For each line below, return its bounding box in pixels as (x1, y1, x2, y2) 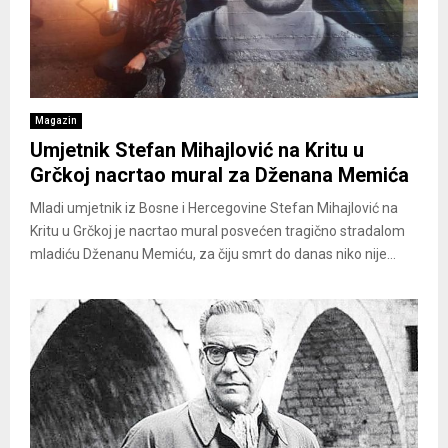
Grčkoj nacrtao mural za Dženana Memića (30, 162, 409, 187)
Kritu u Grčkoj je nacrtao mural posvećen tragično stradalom (30, 222, 405, 239)
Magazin (35, 114, 77, 126)
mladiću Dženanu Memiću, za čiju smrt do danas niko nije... (30, 245, 396, 262)
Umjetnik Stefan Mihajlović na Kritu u (30, 137, 364, 162)
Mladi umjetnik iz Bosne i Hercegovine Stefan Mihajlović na (30, 199, 398, 216)
